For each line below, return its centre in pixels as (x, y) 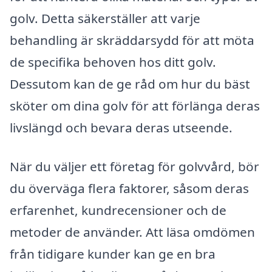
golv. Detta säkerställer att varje (105, 19)
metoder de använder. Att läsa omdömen (132, 232)
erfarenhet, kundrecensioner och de (118, 210)
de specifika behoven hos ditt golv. (113, 62)
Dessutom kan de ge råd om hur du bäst (130, 84)
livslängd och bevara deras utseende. (121, 128)
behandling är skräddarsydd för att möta (132, 40)
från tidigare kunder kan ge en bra (113, 254)
